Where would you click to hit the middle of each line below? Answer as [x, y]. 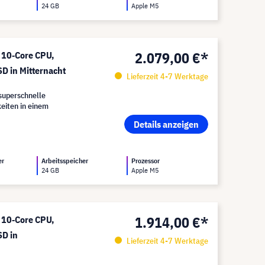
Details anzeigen [166, 124]
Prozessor [146, 161]
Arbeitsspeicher [65, 161]
